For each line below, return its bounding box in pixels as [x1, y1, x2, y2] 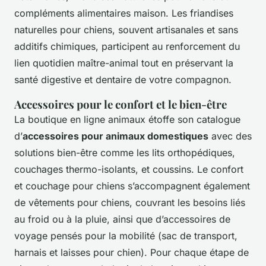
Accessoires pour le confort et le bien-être [14, 96, 227, 112]
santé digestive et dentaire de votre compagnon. [14, 73, 232, 85]
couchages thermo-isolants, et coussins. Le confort [14, 163, 243, 175]
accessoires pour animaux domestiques [23, 129, 208, 142]
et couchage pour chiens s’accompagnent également [14, 179, 250, 192]
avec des [208, 129, 252, 142]
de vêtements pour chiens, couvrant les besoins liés [14, 196, 245, 208]
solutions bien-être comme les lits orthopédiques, [14, 146, 235, 159]
